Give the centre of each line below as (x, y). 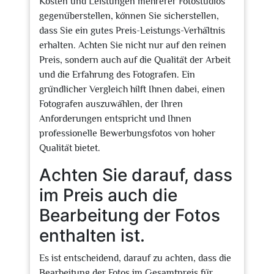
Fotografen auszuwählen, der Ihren (111, 104)
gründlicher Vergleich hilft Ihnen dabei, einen (132, 89)
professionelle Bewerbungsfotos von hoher (127, 133)
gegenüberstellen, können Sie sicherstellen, (129, 16)
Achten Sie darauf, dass (136, 175)
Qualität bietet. (70, 148)
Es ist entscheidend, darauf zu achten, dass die (135, 258)
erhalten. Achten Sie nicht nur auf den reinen (133, 45)
